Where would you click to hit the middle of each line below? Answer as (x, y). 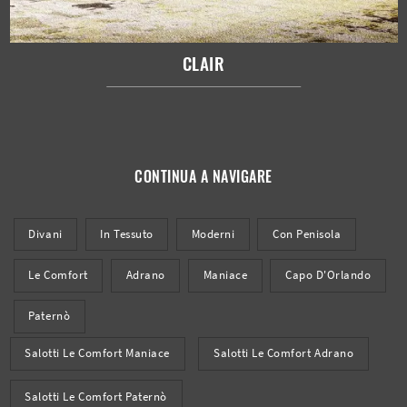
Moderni (213, 233)
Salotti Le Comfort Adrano (284, 353)
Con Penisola (307, 233)
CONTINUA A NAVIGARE (203, 176)
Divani (45, 233)
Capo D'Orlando (328, 275)
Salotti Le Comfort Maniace (97, 353)
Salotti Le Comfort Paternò (96, 396)
